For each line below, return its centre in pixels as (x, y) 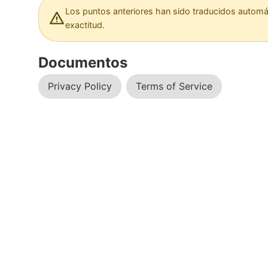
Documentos (83, 63)
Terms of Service (174, 86)
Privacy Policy (80, 86)
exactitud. (85, 25)
